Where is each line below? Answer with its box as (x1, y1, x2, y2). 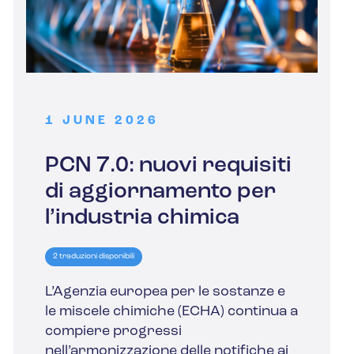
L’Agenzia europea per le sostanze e (44, 284, 285, 300)
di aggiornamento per (44, 181, 276, 204)
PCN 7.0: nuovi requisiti (44, 155, 292, 178)
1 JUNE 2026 (44, 115, 159, 128)
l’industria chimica (44, 207, 239, 230)
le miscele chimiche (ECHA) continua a (44, 304, 298, 320)
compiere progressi (44, 324, 182, 340)
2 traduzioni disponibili (52, 252, 134, 262)
